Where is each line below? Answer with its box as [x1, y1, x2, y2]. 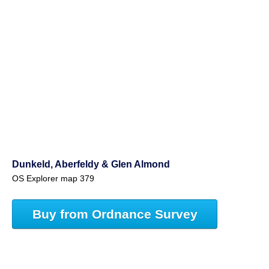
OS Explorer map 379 [12, 174, 94, 184]
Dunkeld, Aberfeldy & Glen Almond [12, 159, 170, 170]
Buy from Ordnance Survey [32, 207, 198, 221]
